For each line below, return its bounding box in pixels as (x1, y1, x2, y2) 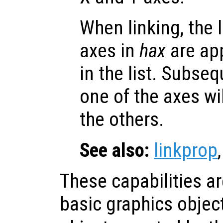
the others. (80, 108, 164, 131)
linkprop (154, 138, 218, 162)
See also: (80, 138, 149, 162)
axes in (80, 39, 139, 62)
